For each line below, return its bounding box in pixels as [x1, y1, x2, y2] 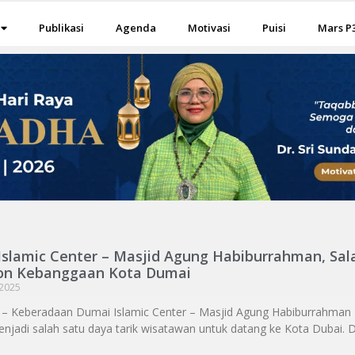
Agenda [116, 21, 157, 35]
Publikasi [39, 21, 85, 35]
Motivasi [188, 21, 231, 35]
